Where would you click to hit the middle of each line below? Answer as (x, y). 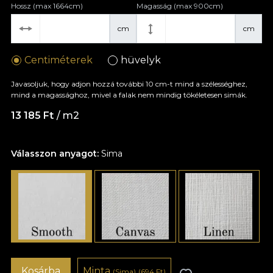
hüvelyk (141, 60)
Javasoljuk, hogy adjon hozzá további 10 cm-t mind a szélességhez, (129, 83)
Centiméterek (59, 60)
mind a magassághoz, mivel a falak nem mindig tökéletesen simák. (129, 94)
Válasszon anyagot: (56, 153)
